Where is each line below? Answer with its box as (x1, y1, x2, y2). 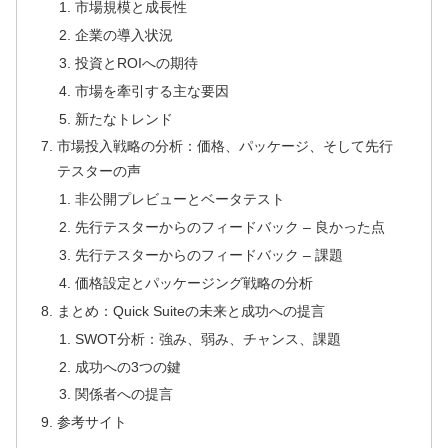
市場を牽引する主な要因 (74, 82, 229, 99)
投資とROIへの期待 (74, 54, 198, 71)
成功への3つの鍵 (74, 358, 181, 375)
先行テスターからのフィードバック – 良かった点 (74, 219, 385, 236)
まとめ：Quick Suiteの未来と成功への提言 (57, 302, 326, 319)
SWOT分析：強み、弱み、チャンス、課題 (74, 330, 341, 347)
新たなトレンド (74, 110, 173, 127)
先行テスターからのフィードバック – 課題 (74, 247, 343, 264)
